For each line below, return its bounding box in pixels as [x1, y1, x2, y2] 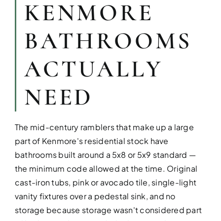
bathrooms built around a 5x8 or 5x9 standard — [14, 149, 196, 160]
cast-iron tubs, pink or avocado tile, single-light [14, 177, 196, 187]
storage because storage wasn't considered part [14, 205, 202, 215]
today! [192, 145, 213, 153]
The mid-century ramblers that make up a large [14, 122, 194, 132]
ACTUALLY [24, 55, 163, 83]
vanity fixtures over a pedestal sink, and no [14, 191, 176, 201]
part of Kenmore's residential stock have [14, 136, 169, 146]
